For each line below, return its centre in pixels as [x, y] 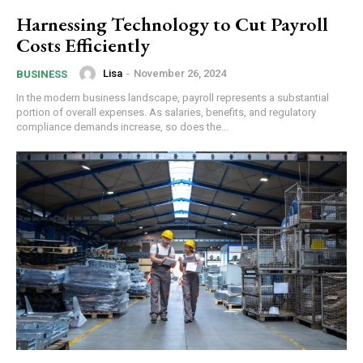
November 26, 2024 [180, 74]
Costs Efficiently [83, 45]
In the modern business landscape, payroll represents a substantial [173, 97]
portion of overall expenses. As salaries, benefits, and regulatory [166, 112]
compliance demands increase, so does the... [122, 126]
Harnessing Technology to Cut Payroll [172, 23]
